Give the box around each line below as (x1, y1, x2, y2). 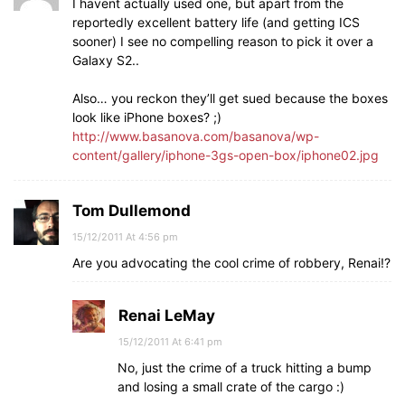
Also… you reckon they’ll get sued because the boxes (72, 89, 388, 106)
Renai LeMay (118, 306, 215, 325)
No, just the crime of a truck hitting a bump (118, 359, 372, 375)
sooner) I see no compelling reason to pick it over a (72, 33, 373, 49)
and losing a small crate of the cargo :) (118, 378, 344, 394)
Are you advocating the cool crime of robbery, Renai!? (72, 254, 391, 270)
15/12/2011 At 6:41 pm (118, 334, 222, 348)
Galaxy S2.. (72, 52, 139, 68)
